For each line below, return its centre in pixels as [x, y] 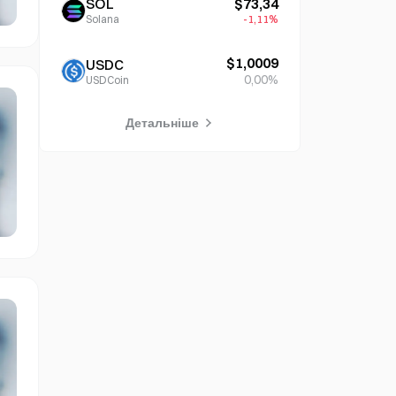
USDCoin [107, 80]
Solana [103, 19]
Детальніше [162, 123]
